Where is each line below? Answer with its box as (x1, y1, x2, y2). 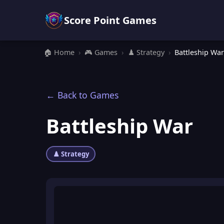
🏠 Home (44, 47, 74, 57)
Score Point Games (64, 13, 156, 27)
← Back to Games (46, 89, 118, 101)
